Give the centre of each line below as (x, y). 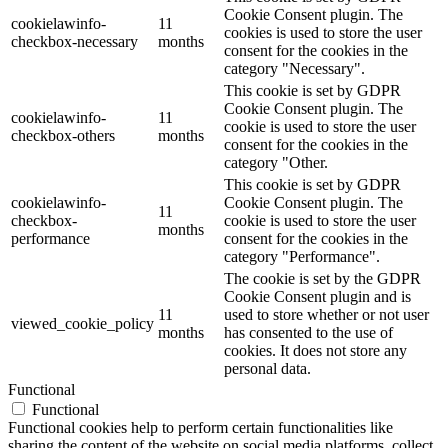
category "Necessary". (294, 69)
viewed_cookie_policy (82, 324)
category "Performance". (302, 257)
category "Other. (276, 163)
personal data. (267, 369)
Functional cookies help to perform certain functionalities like (200, 428)
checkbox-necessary (74, 42)
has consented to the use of (308, 333)
